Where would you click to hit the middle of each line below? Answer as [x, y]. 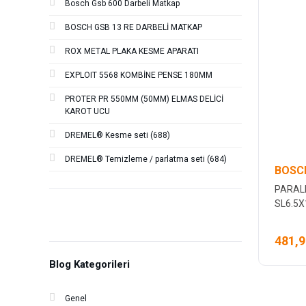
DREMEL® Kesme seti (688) [117, 135]
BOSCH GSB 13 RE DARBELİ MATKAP [134, 27]
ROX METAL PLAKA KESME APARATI [132, 51]
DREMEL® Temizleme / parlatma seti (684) [146, 159]
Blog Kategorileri [89, 264]
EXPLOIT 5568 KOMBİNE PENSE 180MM [139, 75]
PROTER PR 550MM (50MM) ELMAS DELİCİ [144, 99]
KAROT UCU [87, 111]
